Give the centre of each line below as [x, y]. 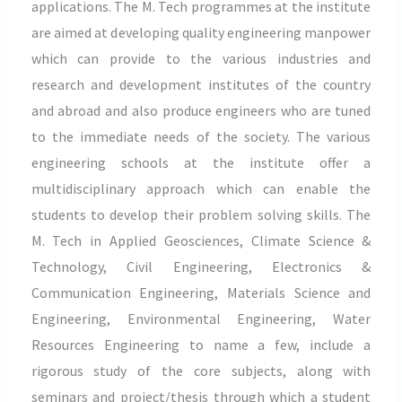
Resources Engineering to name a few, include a [201, 344]
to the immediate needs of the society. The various [201, 136]
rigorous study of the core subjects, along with [201, 370]
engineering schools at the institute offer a [201, 162]
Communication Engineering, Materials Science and [201, 292]
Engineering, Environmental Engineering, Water [201, 318]
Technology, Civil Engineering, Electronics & [201, 266]
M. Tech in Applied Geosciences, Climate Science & [201, 240]
